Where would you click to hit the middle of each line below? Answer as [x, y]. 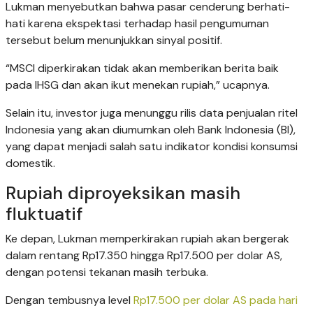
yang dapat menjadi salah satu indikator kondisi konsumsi [152, 147]
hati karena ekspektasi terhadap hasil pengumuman [137, 24]
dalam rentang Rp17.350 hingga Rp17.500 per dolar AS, [144, 256]
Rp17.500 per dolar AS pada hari [216, 300]
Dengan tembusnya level [70, 300]
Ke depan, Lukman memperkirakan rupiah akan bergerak [147, 239]
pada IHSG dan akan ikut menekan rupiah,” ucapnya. [138, 85]
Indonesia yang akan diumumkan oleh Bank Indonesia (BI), [151, 130]
